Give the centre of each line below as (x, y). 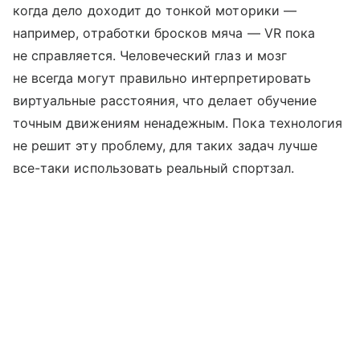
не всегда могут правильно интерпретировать (162, 78)
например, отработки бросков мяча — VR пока (164, 33)
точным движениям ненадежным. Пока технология (178, 123)
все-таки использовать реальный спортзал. (153, 168)
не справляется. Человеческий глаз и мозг (150, 56)
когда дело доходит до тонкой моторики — (155, 11)
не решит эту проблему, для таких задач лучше (166, 146)
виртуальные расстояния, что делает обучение (165, 101)
